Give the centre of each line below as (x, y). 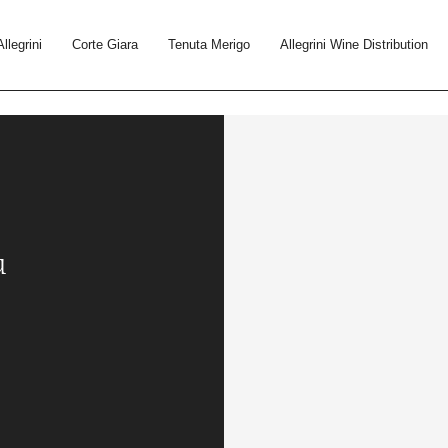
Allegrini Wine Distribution (354, 44)
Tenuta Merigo (209, 44)
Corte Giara (105, 44)
